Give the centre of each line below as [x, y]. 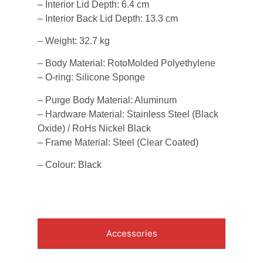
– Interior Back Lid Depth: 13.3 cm [108, 18]
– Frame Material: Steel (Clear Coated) [118, 142]
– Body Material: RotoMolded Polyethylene [127, 63]
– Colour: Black [70, 165]
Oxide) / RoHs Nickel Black [94, 128]
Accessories [131, 233]
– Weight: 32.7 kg [74, 41]
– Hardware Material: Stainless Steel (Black [128, 114]
